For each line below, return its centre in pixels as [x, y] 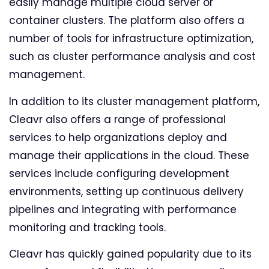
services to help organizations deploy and [118, 137]
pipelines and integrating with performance [123, 209]
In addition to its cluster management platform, [134, 101]
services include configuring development [119, 173]
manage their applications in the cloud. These [129, 155]
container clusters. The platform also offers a [127, 21]
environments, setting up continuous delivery [126, 191]
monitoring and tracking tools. [87, 227]
